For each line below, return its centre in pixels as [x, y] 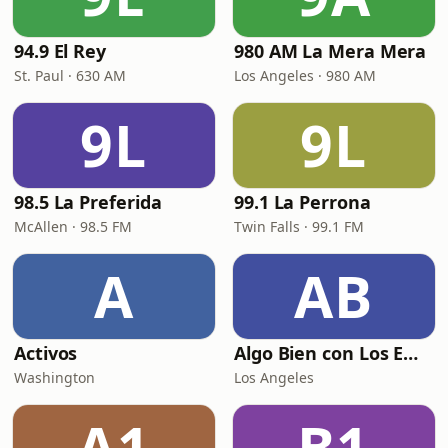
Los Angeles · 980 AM [305, 75]
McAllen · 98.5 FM [73, 226]
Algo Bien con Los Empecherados [411, 353]
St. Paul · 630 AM [70, 75]
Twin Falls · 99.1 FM [299, 226]
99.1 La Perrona [302, 202]
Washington [54, 377]
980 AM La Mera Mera [330, 51]
